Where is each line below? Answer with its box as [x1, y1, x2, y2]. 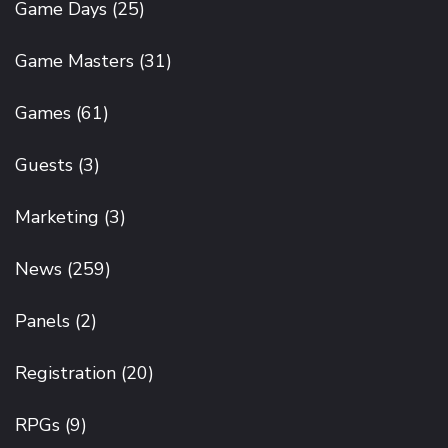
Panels [15, 309, 70, 333]
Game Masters [15, 49, 134, 73]
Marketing [15, 205, 99, 229]
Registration [15, 361, 116, 385]
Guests [15, 153, 73, 177]
